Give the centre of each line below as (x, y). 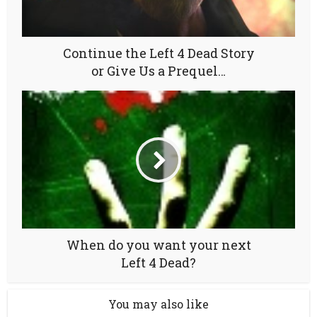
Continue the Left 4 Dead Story (158, 53)
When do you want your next (158, 245)
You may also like (158, 304)
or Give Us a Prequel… (158, 71)
